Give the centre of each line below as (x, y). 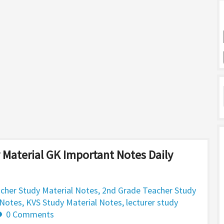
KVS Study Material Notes (74, 202)
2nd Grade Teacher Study (149, 190)
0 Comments (30, 214)
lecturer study (152, 202)
